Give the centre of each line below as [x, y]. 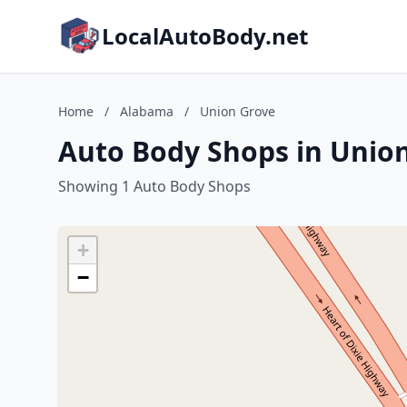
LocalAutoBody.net [205, 36]
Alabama [147, 111]
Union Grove [238, 111]
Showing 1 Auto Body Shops [154, 186]
